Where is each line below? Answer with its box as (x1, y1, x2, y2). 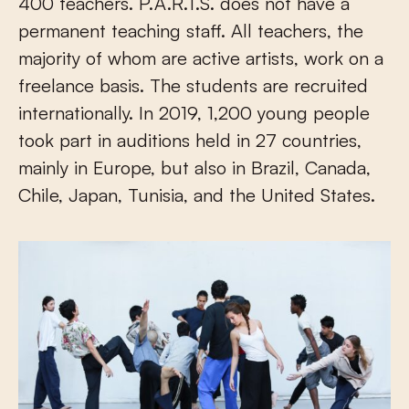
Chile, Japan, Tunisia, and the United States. (18, 184, 375, 207)
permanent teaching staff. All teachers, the (18, 19, 363, 43)
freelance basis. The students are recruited (18, 74, 368, 98)
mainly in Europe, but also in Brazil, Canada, (18, 156, 371, 180)
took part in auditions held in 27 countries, (18, 129, 362, 152)
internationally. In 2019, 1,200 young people (18, 101, 370, 125)
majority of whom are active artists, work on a (18, 47, 383, 70)
